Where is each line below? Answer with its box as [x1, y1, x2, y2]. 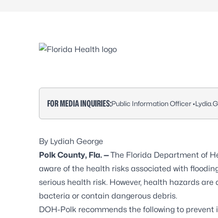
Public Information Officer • [111, 99, 195, 108]
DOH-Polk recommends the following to [39, 205, 186, 214]
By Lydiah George [39, 137, 103, 146]
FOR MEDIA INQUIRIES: [47, 98, 111, 109]
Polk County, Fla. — [39, 150, 110, 160]
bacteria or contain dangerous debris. [39, 191, 177, 200]
